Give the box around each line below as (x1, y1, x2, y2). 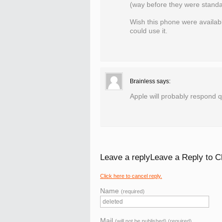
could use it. (130, 27, 167, 35)
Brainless (130, 78, 155, 85)
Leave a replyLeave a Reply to (100, 153, 215, 162)
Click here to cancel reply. (100, 173, 162, 179)
